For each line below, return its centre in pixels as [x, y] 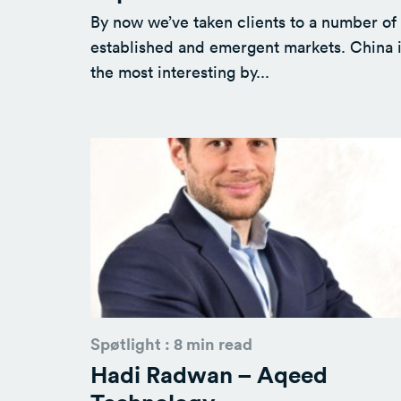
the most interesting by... [180, 72]
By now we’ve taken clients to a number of [243, 22]
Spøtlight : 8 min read [171, 343]
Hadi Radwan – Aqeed [209, 374]
